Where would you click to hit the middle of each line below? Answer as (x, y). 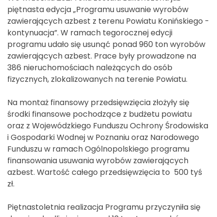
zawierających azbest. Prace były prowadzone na (102, 56)
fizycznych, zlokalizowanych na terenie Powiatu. (97, 79)
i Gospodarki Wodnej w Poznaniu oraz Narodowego (103, 137)
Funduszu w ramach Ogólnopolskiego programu (98, 149)
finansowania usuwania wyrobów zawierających (98, 160)
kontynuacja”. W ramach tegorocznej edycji (90, 32)
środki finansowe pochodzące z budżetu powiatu (100, 114)
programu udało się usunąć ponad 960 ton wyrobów (106, 44)
